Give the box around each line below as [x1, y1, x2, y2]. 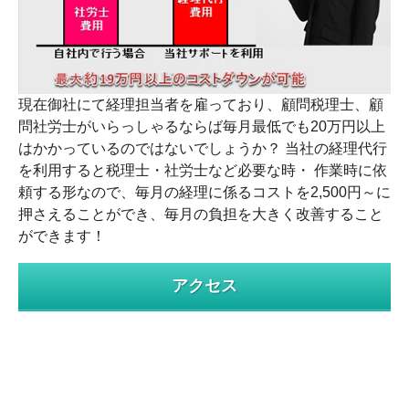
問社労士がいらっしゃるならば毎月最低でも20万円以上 [18, 118, 385, 134]
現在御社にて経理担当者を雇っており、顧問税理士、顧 [18, 96, 383, 112]
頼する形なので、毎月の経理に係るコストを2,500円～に [18, 184, 391, 200]
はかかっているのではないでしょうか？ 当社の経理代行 [18, 140, 387, 156]
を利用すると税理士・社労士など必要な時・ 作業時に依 [18, 162, 387, 178]
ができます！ [18, 227, 106, 244]
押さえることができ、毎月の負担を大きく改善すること [18, 205, 383, 222]
